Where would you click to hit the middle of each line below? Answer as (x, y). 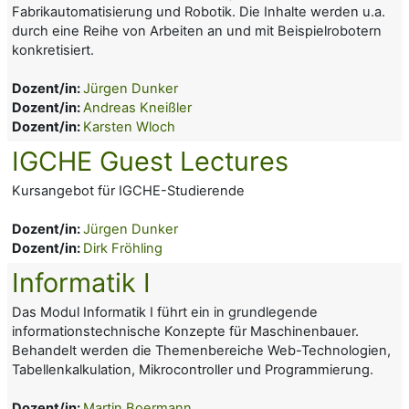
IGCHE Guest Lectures (150, 161)
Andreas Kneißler (137, 107)
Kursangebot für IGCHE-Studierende (130, 190)
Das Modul (47, 312)
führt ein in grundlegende (237, 312)
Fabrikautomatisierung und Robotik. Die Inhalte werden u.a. (199, 11)
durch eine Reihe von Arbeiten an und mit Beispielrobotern (197, 31)
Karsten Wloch (129, 126)
